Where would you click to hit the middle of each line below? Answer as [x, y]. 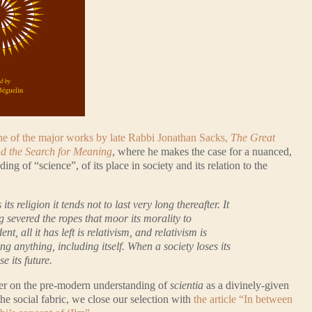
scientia [187, 285]
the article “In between [243, 299]
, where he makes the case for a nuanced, [202, 151]
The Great [253, 137]
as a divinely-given [246, 285]
